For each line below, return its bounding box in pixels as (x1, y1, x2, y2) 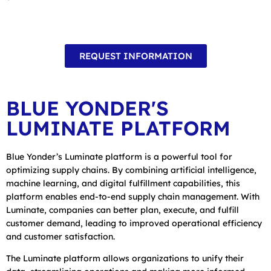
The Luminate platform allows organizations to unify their (6, 252, 244, 264)
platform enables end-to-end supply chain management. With (6, 191, 260, 202)
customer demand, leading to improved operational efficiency (6, 217, 262, 229)
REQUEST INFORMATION (79, 50, 192, 62)
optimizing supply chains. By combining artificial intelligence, (6, 164, 256, 175)
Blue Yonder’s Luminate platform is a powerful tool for (6, 151, 232, 162)
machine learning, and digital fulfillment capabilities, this (6, 177, 240, 189)
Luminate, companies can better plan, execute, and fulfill (6, 204, 239, 215)
